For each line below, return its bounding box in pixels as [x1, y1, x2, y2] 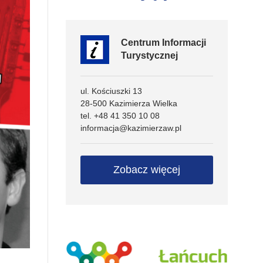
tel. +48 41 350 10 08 [80, 111, 160, 120]
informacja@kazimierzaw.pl [80, 123, 181, 133]
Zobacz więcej [113, 164, 180, 176]
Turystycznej [121, 50, 178, 60]
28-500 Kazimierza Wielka [80, 99, 177, 108]
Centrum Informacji [121, 38, 206, 48]
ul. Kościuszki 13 [80, 86, 142, 96]
